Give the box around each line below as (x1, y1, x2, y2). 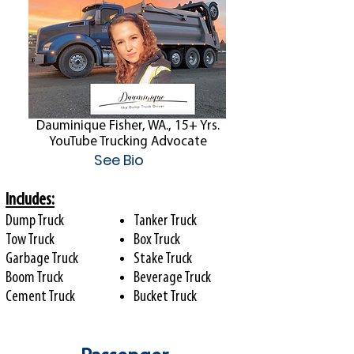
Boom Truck (6, 270, 63, 286)
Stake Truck (134, 251, 192, 267)
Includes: (6, 191, 55, 209)
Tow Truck (6, 232, 55, 248)
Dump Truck (6, 213, 64, 229)
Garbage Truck (6, 251, 78, 267)
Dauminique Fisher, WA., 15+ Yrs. (36, 119, 220, 133)
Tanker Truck (134, 213, 197, 229)
